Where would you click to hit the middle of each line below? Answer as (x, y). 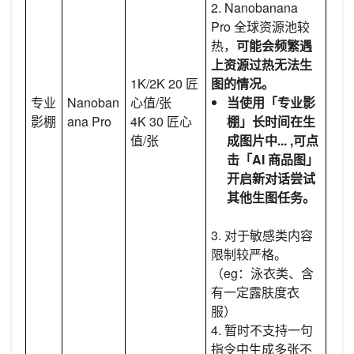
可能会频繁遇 (275, 45)
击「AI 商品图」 (273, 159)
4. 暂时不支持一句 (262, 330)
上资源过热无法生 (262, 64)
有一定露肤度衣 (256, 292)
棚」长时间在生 (271, 121)
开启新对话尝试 (271, 178)
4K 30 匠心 (162, 121)
